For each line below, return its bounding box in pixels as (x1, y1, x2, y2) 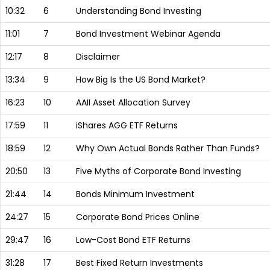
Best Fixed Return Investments (76, 257, 203, 269)
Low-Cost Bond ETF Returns (76, 234, 190, 246)
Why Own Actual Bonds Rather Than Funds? (76, 142, 260, 154)
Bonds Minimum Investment (76, 188, 195, 200)
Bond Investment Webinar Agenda (76, 28, 221, 40)
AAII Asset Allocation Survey (76, 96, 190, 108)
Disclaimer (76, 51, 120, 63)
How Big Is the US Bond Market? (76, 74, 206, 86)
